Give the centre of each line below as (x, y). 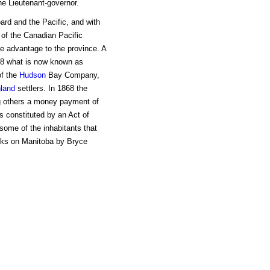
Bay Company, (72, 75)
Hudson (32, 75)
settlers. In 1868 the (51, 89)
